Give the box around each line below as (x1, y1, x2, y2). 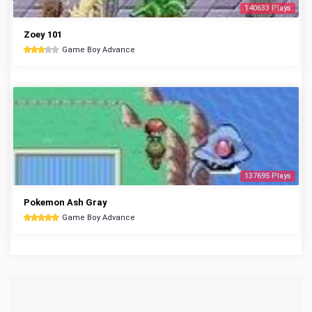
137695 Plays (244, 171, 291, 180)
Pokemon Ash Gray (24, 197, 107, 208)
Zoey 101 (24, 29, 62, 40)
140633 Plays (244, 3, 291, 13)
